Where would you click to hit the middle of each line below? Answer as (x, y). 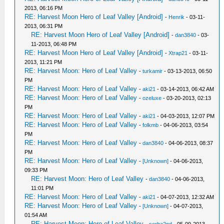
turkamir (153, 71)
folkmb (151, 125)
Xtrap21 (178, 53)
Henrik (177, 17)
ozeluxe (152, 98)
